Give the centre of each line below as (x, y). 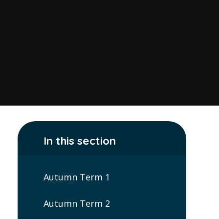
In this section (79, 140)
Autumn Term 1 (77, 177)
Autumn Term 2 (77, 203)
